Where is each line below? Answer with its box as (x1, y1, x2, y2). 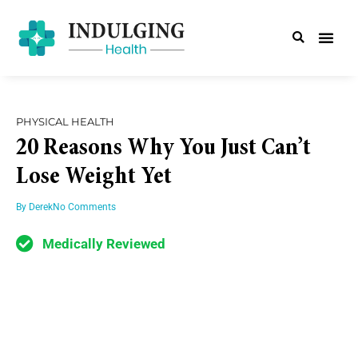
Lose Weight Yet (16, 165, 172, 189)
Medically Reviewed (42, 235, 165, 252)
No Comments (53, 201, 116, 213)
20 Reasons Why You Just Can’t (16, 136, 311, 161)
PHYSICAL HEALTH (16, 114, 114, 128)
